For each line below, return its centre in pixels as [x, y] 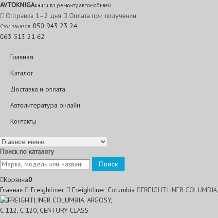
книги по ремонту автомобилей [73, 5]
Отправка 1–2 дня [33, 16]
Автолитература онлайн [45, 105]
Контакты [23, 121]
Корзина [16, 180]
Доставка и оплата [38, 89]
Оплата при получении [102, 16]
